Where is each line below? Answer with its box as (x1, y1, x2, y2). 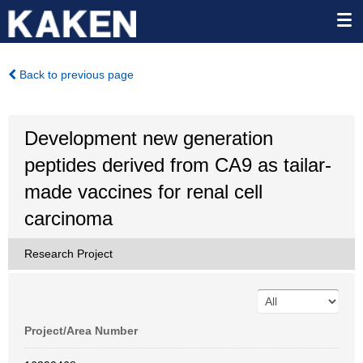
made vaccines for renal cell (24, 181, 263, 203)
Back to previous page (16, 68, 134, 81)
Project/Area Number (24, 324, 138, 337)
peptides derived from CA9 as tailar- (24, 154, 331, 176)
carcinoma (24, 207, 113, 229)
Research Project (24, 247, 113, 260)
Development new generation (24, 127, 273, 149)
